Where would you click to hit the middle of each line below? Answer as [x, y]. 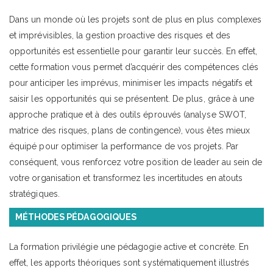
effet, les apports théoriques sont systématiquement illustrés [129, 262]
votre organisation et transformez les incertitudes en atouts [126, 178]
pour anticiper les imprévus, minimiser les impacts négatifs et [131, 83]
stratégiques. [34, 193]
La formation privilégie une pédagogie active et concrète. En [129, 246]
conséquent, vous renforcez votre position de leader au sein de [136, 162]
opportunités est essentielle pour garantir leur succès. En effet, [133, 51]
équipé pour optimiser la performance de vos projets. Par [124, 146]
